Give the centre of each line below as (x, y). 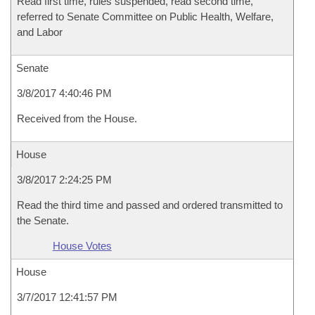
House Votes (82, 246)
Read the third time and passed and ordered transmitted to (150, 205)
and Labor (40, 32)
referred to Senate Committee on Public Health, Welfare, (145, 17)
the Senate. (43, 220)
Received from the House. (77, 118)
